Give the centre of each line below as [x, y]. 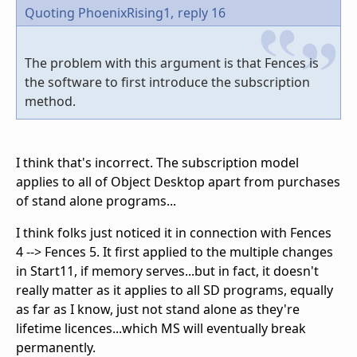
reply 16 [202, 13]
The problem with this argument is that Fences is [172, 63]
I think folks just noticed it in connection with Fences [174, 233]
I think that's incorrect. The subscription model [157, 163]
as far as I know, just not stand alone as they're [158, 310]
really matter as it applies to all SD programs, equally [175, 290]
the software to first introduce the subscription [167, 82]
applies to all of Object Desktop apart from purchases [178, 182]
